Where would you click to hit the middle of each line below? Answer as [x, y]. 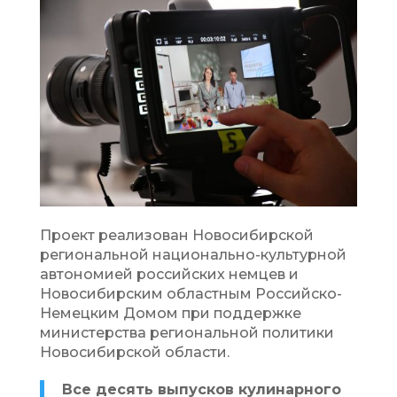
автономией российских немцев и [169, 274]
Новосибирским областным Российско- [191, 293]
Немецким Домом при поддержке [170, 313]
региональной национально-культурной [193, 254]
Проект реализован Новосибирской [176, 235]
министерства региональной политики [187, 332]
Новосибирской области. [134, 352]
